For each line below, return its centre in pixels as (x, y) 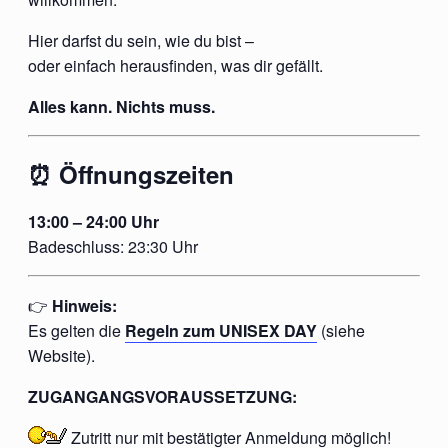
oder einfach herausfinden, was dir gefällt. (175, 65)
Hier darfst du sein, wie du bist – (141, 40)
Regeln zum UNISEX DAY (221, 330)
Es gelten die (76, 330)
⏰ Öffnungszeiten (131, 173)
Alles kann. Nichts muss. (121, 106)
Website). (61, 355)
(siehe (341, 330)
